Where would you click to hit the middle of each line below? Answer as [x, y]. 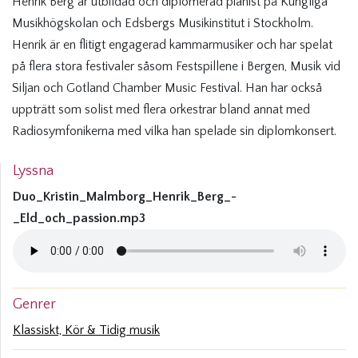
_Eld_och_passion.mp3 [79, 219]
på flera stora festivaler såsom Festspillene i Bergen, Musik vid [176, 67]
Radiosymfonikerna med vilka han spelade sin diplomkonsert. [174, 131]
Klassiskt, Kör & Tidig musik [86, 330]
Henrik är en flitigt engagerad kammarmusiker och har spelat [172, 45]
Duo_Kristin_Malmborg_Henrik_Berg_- [125, 197]
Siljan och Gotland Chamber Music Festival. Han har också [167, 88]
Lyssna [33, 171]
